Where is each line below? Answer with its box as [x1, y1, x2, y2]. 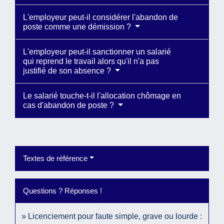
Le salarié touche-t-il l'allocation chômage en [23, 91, 181, 100]
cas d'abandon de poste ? [23, 100, 116, 109]
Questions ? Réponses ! [23, 186, 102, 195]
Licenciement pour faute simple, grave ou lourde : [28, 211, 202, 220]
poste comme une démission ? [23, 22, 133, 31]
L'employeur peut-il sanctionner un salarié [23, 47, 171, 56]
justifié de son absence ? [23, 66, 113, 75]
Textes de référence [23, 153, 87, 162]
